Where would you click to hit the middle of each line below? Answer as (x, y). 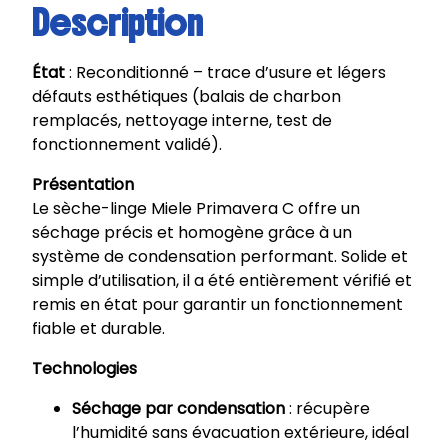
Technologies (84, 369)
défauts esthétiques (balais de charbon (186, 97)
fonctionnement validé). (127, 145)
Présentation (83, 185)
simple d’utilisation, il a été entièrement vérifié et (222, 281)
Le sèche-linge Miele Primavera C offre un (196, 209)
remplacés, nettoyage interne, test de (182, 121)
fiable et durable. (98, 329)
